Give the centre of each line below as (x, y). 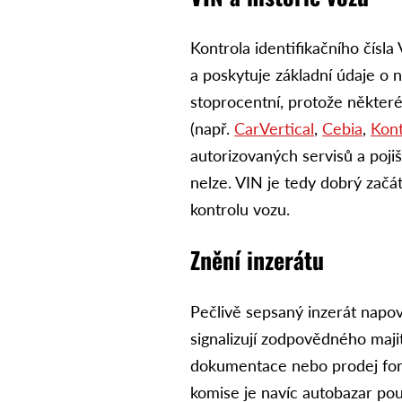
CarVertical (275, 129)
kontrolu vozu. (240, 210)
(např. (213, 129)
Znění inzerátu (258, 260)
